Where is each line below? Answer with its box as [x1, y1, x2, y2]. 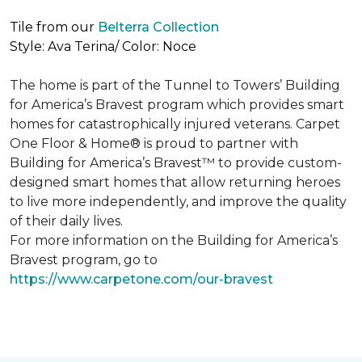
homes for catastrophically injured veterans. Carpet [10, 116, 340, 132]
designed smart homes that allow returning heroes [10, 175, 340, 190]
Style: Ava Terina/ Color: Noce [10, 39, 196, 54]
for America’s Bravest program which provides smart [10, 97, 344, 112]
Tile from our [10, 19, 98, 35]
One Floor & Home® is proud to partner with [10, 136, 298, 151]
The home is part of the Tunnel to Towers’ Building [10, 78, 340, 93]
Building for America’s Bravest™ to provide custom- [10, 155, 342, 170]
